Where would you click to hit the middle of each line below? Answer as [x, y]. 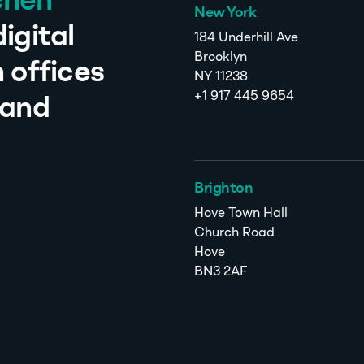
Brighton [223, 189]
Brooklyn [221, 58]
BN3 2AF [221, 273]
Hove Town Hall [241, 214]
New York [225, 13]
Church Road [234, 234]
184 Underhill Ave [246, 39]
